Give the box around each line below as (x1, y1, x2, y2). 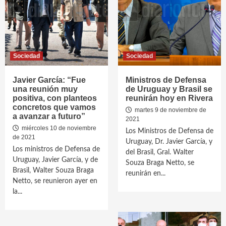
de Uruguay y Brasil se (126, 85, 212, 93)
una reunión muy (13, 85, 78, 93)
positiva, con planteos (13, 94, 97, 102)
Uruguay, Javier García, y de (13, 156, 98, 163)
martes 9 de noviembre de (133, 106, 206, 114)
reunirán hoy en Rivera (126, 94, 213, 102)
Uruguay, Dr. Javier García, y (126, 138, 212, 145)
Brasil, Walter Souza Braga (13, 167, 94, 174)
